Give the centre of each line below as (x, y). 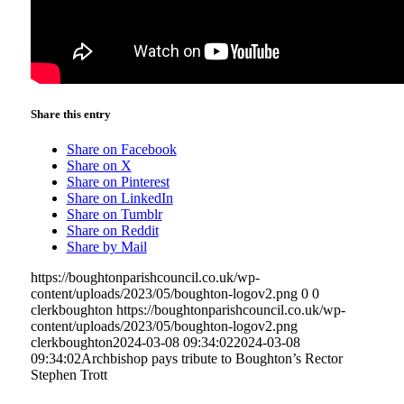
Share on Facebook (121, 149)
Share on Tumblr (114, 214)
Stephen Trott (69, 374)
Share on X (99, 165)
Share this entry (70, 114)
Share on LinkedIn (119, 197)
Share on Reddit (112, 230)
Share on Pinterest (118, 181)
